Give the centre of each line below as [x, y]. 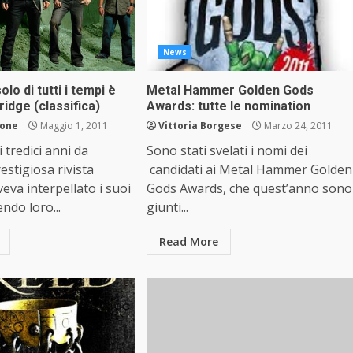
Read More [188, 242]
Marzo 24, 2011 [297, 126]
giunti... [167, 207]
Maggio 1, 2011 [73, 126]
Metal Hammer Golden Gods [230, 90]
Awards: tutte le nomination [228, 106]
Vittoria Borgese [200, 126]
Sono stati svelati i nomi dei [227, 150]
